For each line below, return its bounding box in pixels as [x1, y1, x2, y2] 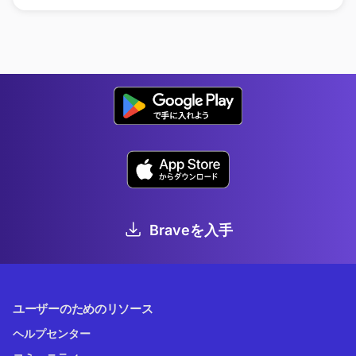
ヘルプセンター [13, 327, 91, 341]
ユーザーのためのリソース [13, 301, 153, 317]
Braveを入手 [149, 222, 233, 239]
